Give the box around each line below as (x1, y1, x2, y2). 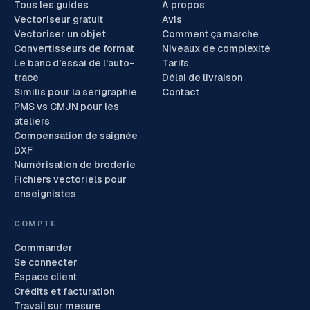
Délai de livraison (162, 71, 243, 84)
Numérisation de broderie (14, 158, 136, 171)
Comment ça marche (162, 27, 259, 40)
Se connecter (14, 255, 77, 268)
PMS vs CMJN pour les (14, 100, 119, 113)
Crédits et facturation (14, 284, 115, 298)
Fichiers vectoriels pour (14, 172, 127, 185)
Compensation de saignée (14, 129, 138, 142)
